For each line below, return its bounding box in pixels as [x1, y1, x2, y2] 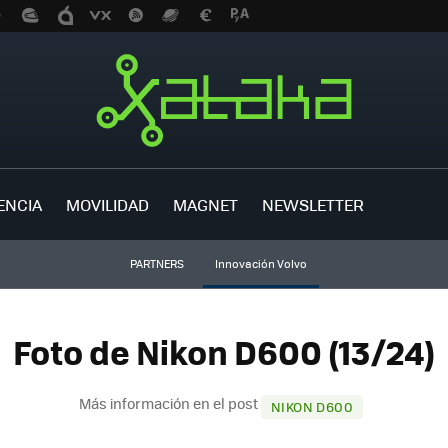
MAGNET [173, 192, 238, 216]
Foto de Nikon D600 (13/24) [13, 327, 435, 377]
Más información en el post [79, 392, 262, 413]
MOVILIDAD [66, 192, 149, 216]
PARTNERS [129, 256, 184, 271]
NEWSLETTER [262, 192, 364, 216]
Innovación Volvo [214, 256, 307, 271]
